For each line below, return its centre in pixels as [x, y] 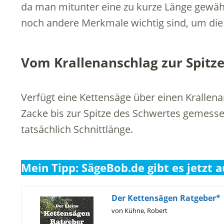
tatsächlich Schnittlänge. [77, 129]
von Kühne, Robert [139, 210]
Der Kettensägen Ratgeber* [166, 198]
